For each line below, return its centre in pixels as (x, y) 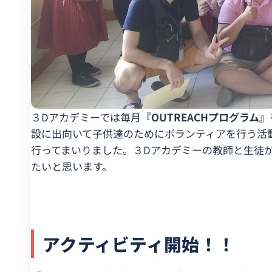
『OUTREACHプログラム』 (205, 117)
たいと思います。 (72, 166)
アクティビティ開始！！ (139, 244)
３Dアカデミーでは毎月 (86, 117)
